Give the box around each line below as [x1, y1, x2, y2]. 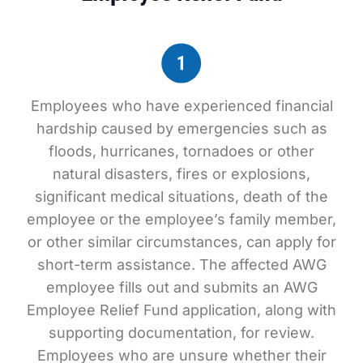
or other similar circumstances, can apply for [27, 233, 336, 250]
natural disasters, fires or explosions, [53, 165, 310, 182]
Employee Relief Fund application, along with [27, 301, 336, 318]
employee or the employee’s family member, [27, 211, 336, 228]
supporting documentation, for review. [49, 324, 314, 341]
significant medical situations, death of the [35, 188, 328, 205]
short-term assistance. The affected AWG [36, 256, 327, 273]
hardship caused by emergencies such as [36, 120, 327, 137]
